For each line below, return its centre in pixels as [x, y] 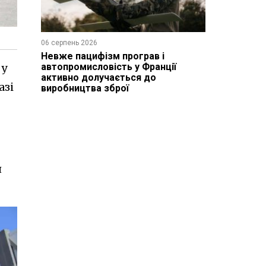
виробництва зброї [85, 88]
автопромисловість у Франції [108, 66]
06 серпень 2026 [69, 42]
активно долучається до [98, 77]
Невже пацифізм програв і [102, 56]
